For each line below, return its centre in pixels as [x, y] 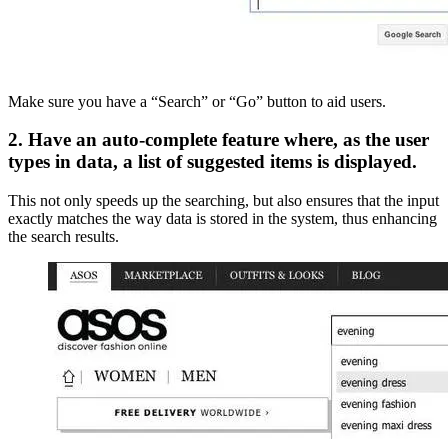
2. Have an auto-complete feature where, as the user [218, 140]
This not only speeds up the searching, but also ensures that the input [223, 201]
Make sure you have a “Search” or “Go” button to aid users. [197, 101]
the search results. [63, 237]
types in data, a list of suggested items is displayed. [212, 162]
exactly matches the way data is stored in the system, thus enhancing [222, 219]
